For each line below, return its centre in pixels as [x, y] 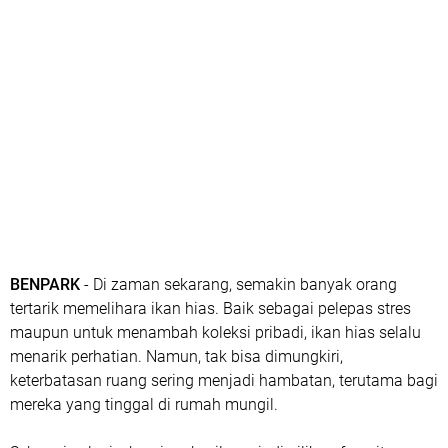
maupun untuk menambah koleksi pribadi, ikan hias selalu [215, 332]
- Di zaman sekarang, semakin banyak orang [238, 284]
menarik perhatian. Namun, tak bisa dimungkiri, [176, 356]
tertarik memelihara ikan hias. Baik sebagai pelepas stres [210, 308]
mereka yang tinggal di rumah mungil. [144, 404]
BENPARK [45, 284]
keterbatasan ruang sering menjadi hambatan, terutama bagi [224, 380]
